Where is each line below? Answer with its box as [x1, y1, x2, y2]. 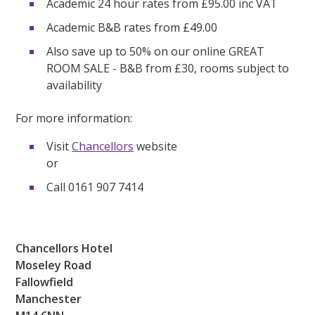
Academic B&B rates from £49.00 [46, 19, 218, 35]
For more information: [15, 110, 133, 126]
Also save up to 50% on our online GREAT [46, 43, 265, 59]
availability [46, 77, 103, 93]
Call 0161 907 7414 [46, 179, 144, 195]
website [134, 138, 178, 154]
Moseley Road [15, 257, 92, 273]
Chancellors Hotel [15, 240, 113, 256]
